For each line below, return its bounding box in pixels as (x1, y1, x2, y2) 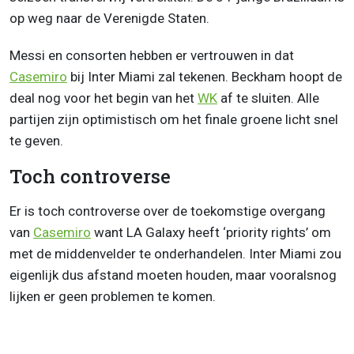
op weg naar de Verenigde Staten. (9, 10, 209, 27)
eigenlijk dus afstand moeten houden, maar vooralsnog (9, 267, 337, 284)
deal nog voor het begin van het (9, 90, 198, 107)
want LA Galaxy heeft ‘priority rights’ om (91, 224, 331, 241)
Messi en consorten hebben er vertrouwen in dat (9, 47, 294, 64)
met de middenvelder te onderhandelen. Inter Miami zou (9, 246, 341, 262)
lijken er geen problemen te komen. (9, 288, 216, 305)
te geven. (9, 133, 63, 149)
